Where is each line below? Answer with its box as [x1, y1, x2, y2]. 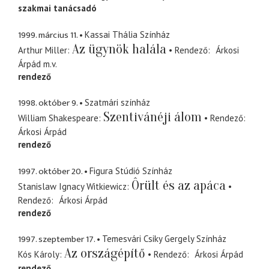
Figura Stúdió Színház [89, 165, 172, 177]
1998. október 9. [18, 95, 77, 111]
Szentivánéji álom [103, 109, 202, 125]
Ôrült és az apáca [131, 177, 226, 193]
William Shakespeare [18, 112, 98, 124]
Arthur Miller [18, 44, 67, 56]
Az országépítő [64, 246, 145, 262]
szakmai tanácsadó [18, 2, 97, 14]
